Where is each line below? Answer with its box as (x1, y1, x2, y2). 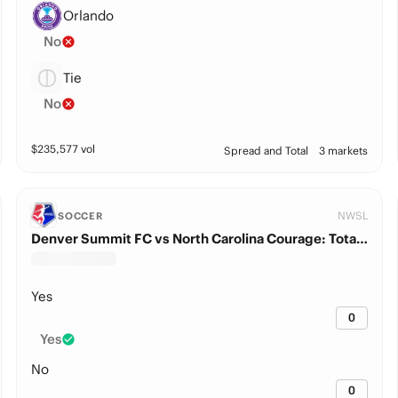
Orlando (62, 7, 114, 24)
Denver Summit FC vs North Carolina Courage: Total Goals (355, 230, 368, 247)
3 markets (319, 144, 369, 157)
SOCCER (57, 210, 104, 222)
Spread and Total (224, 144, 309, 157)
